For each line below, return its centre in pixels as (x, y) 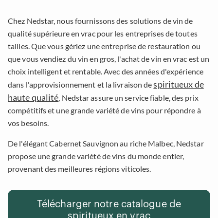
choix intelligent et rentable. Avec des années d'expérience (106, 71)
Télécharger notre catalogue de (109, 204)
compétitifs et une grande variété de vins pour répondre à (104, 110)
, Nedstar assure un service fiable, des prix (128, 97)
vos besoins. (28, 123)
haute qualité (33, 97)
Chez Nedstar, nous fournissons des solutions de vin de (100, 20)
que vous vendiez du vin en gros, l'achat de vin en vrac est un (109, 58)
